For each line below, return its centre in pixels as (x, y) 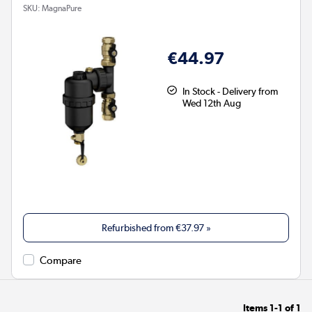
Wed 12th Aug (211, 103)
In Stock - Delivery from (230, 91)
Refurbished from (138, 228)
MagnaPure (62, 8)
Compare (61, 261)
